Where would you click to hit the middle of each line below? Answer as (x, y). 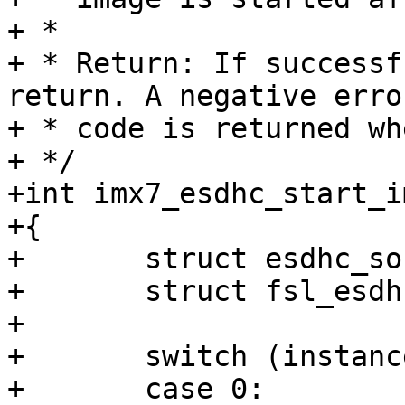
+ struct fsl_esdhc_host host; (16, 292)
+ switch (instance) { (16, 357)
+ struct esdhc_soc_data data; (16, 259)
